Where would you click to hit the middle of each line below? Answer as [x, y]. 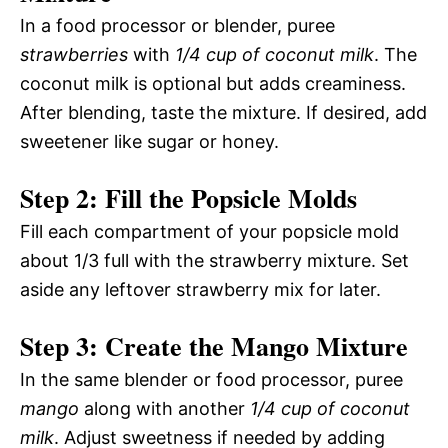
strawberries [74, 54]
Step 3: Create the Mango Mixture [214, 345]
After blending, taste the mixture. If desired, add [223, 112]
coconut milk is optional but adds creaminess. [213, 83]
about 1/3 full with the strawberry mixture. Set [214, 260]
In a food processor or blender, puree [177, 25]
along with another [164, 408]
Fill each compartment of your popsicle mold [209, 231]
